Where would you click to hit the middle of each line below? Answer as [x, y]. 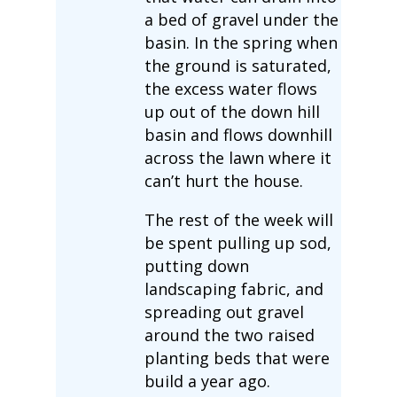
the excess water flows [230, 88]
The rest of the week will [238, 219]
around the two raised [229, 335]
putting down [196, 265]
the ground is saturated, [237, 65]
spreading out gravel [224, 311]
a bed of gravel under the [241, 19]
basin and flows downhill [238, 134]
